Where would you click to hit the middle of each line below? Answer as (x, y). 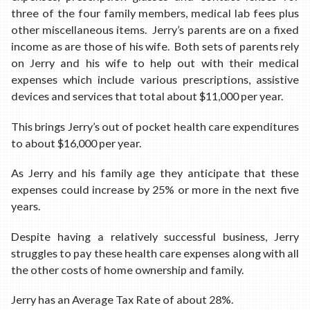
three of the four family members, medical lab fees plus (155, 13)
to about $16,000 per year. (76, 143)
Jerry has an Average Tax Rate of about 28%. (122, 300)
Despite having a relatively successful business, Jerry (155, 236)
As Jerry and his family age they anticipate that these (155, 173)
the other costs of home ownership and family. (127, 269)
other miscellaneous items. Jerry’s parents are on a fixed (155, 30)
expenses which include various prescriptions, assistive (155, 80)
